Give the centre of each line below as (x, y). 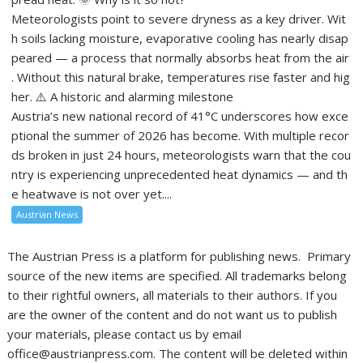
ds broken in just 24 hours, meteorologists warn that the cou (181, 155)
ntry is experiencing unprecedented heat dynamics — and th (180, 175)
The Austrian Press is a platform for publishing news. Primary (179, 256)
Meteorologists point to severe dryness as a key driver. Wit (179, 19)
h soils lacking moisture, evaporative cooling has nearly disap (180, 38)
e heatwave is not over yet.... (92, 194)
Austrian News (47, 215)
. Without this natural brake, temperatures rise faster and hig (181, 77)
